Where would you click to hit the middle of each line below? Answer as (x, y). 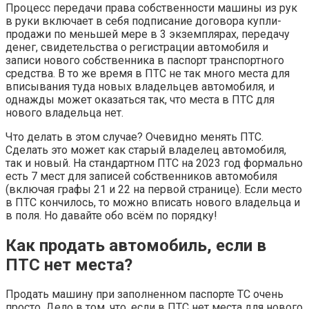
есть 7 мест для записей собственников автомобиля (141, 176)
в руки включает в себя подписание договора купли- (143, 21)
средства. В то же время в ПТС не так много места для (148, 73)
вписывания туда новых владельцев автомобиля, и (140, 86)
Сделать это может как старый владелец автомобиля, (146, 150)
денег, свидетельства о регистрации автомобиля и (137, 47)
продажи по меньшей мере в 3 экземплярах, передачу (148, 34)
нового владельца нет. (64, 112)
